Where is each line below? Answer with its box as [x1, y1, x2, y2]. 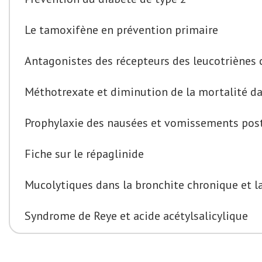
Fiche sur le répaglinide [25, 146, 144, 161]
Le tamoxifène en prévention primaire [25, 22, 218, 37]
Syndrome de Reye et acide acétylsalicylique [25, 208, 248, 223]
